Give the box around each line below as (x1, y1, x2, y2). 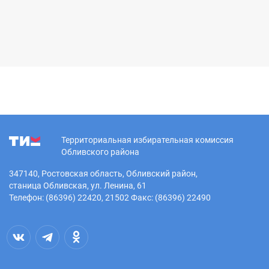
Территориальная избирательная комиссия (61, 135, 234, 145)
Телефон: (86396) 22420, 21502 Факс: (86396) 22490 (9, 193, 211, 203)
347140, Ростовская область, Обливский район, (9, 169, 198, 179)
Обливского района (61, 147, 139, 157)
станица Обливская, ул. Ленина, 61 (9, 181, 147, 191)
